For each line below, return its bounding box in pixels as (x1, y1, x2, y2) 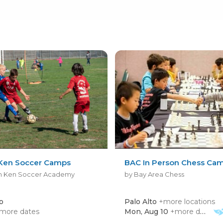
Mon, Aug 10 (124, 207, 169, 216)
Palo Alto (124, 197, 159, 206)
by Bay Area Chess (124, 170, 185, 178)
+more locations (159, 197, 216, 206)
